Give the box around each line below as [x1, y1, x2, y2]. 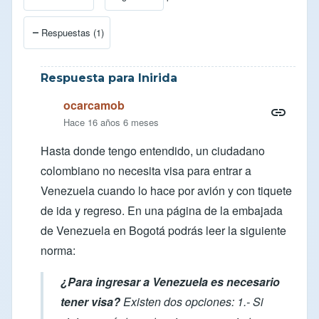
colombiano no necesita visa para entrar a [41, 162, 251, 179]
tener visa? [61, 293, 120, 310]
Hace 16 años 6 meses [63, 115, 159, 129]
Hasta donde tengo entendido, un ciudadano [41, 142, 265, 159]
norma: [41, 241, 75, 258]
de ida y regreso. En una [41, 202, 167, 219]
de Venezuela [41, 221, 110, 239]
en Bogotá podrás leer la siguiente [110, 221, 286, 239]
